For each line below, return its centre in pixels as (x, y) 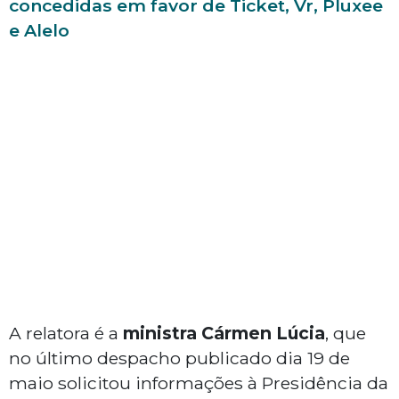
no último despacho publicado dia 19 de (179, 358)
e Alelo (39, 31)
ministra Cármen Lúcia (224, 334)
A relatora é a (66, 334)
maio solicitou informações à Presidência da (199, 383)
